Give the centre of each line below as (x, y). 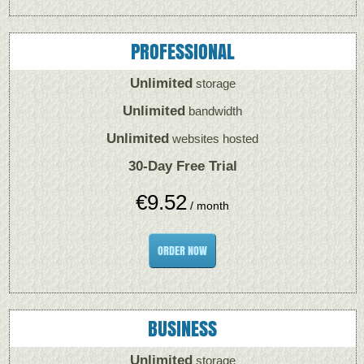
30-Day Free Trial (182, 166)
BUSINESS (183, 329)
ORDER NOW (183, 251)
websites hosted (214, 139)
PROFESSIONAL (183, 52)
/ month (208, 206)
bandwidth (214, 111)
